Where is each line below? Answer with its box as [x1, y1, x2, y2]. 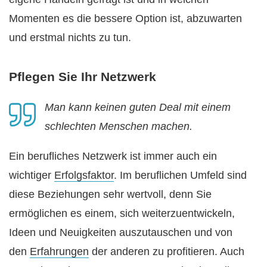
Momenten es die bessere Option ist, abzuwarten [9, 13, 242, 25]
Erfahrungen [30, 246, 89, 258]
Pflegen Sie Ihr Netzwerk [9, 70, 156, 84]
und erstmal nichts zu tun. [9, 32, 131, 44]
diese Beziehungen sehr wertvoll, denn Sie [9, 188, 212, 201]
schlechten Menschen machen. [45, 120, 193, 133]
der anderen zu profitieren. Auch [89, 246, 244, 258]
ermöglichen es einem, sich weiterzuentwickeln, [9, 207, 235, 220]
